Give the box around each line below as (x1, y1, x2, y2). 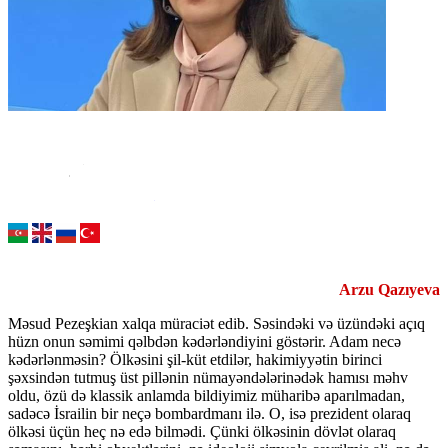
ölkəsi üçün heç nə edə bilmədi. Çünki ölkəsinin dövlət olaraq (8, 422, 396, 440)
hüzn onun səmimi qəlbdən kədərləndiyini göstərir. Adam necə (8, 332, 401, 350)
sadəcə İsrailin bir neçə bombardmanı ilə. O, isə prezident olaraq (8, 404, 411, 422)
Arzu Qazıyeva (339, 280, 440, 298)
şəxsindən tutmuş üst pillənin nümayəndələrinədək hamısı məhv (8, 368, 408, 386)
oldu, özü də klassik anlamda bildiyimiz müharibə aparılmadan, (8, 386, 405, 404)
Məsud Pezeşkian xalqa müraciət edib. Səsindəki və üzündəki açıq (8, 314, 425, 332)
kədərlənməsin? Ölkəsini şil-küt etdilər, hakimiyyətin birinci (8, 350, 382, 368)
